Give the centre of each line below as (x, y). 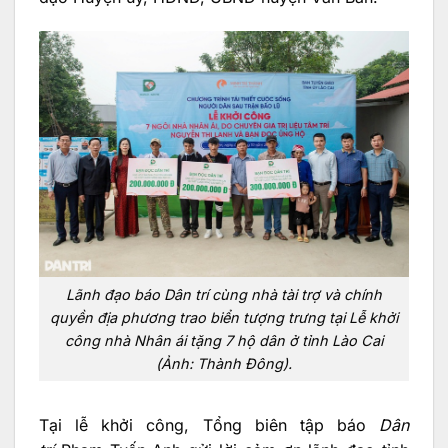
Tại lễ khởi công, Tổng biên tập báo (209, 424)
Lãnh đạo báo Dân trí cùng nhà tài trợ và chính (224, 295)
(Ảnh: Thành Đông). (224, 364)
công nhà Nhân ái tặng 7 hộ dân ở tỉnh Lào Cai (224, 341)
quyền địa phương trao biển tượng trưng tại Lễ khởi (224, 318)
